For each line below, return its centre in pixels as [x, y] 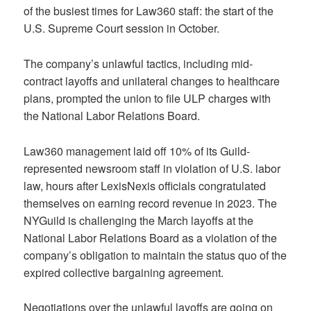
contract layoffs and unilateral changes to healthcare [152, 81]
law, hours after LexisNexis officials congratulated [145, 185]
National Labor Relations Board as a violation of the [151, 237]
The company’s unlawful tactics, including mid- [138, 64]
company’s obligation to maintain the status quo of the [155, 255]
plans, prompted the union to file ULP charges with [148, 98]
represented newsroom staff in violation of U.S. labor [152, 168]
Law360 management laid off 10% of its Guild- [137, 151]
